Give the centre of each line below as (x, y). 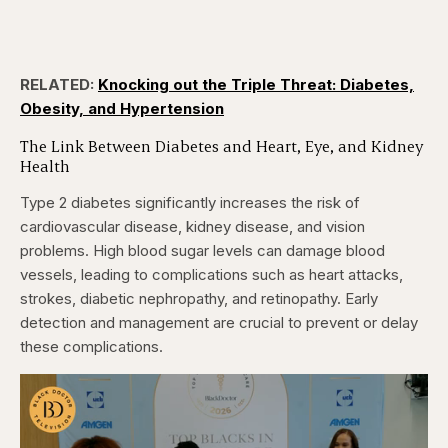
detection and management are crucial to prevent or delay (219, 322)
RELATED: (59, 84)
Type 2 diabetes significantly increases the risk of (190, 202)
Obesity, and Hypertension (122, 108)
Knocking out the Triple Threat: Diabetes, (256, 84)
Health (45, 165)
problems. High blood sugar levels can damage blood (202, 250)
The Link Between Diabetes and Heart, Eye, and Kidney (221, 145)
